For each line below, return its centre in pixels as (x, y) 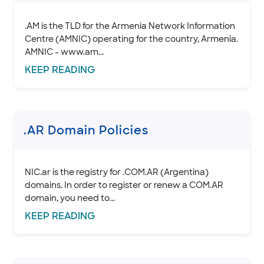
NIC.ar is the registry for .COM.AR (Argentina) (117, 172)
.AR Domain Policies (86, 130)
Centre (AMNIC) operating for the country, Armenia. (131, 39)
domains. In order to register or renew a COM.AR (124, 185)
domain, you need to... (70, 198)
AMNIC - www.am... (64, 52)
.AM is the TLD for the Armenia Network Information (130, 26)
